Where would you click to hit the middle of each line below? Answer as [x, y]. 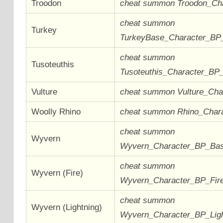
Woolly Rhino [56, 111]
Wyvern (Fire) [57, 173]
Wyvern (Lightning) [67, 207]
